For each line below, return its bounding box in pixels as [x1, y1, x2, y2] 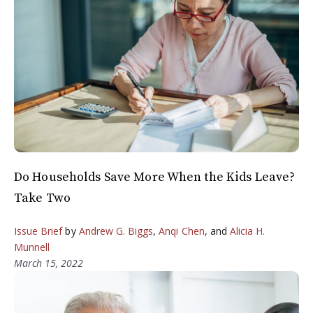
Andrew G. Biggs [78, 224, 154, 238]
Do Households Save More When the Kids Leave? [14, 169, 296, 186]
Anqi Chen [159, 224, 205, 238]
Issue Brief [14, 224, 63, 238]
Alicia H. [229, 224, 265, 238]
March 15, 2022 [14, 256, 83, 270]
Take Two [14, 190, 71, 207]
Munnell [14, 240, 50, 254]
